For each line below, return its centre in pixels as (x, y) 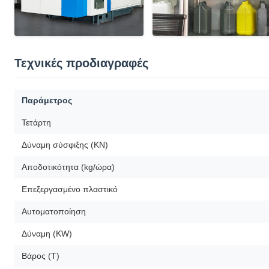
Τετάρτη (36, 122)
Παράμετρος (47, 100)
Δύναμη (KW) (47, 233)
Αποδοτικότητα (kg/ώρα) (68, 167)
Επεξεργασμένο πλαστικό (70, 189)
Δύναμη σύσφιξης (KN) (65, 144)
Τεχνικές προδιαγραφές (81, 63)
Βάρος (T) (41, 255)
